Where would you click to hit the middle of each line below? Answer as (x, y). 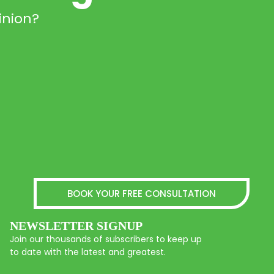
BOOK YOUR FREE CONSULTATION (142, 193)
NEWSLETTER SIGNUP (76, 226)
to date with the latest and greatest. (87, 252)
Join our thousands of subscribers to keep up (106, 239)
